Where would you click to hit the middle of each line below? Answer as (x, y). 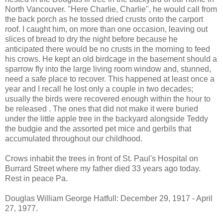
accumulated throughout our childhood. (74, 139)
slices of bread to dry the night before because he (91, 39)
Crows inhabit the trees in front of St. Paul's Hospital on (102, 159)
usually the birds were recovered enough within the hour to (108, 99)
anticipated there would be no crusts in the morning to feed (108, 49)
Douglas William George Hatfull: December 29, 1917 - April (109, 199)
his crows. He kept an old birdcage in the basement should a (111, 59)
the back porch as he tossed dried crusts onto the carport (104, 19)
